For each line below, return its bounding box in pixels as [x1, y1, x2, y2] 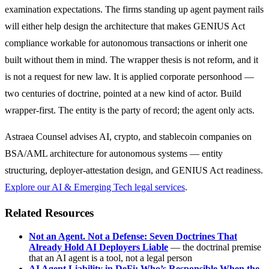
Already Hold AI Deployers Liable [29, 242, 168, 253]
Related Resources [5, 207, 94, 220]
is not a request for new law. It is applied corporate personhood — [5, 71, 254, 82]
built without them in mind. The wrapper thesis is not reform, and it [5, 54, 258, 65]
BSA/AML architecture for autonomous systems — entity [5, 148, 223, 159]
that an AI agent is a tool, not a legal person [29, 253, 192, 264]
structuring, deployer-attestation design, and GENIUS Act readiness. [5, 165, 263, 175]
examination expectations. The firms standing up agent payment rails [5, 4, 264, 14]
